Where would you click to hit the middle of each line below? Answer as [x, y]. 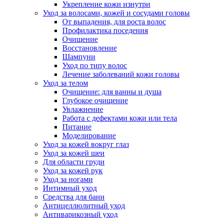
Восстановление [90, 48]
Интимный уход [70, 188]
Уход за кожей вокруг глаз [86, 144]
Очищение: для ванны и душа [112, 92]
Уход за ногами [68, 179]
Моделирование [89, 136]
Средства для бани [74, 197]
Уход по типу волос [95, 65]
